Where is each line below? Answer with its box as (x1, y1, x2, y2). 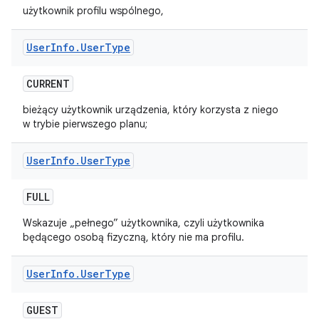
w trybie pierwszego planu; (23, 117, 147, 130)
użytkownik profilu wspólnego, (23, 4, 164, 17)
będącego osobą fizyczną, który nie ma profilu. (23, 231, 247, 244)
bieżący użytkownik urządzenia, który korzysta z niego (23, 103, 278, 116)
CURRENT (26, 77, 70, 90)
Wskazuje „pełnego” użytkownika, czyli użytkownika (23, 216, 264, 229)
